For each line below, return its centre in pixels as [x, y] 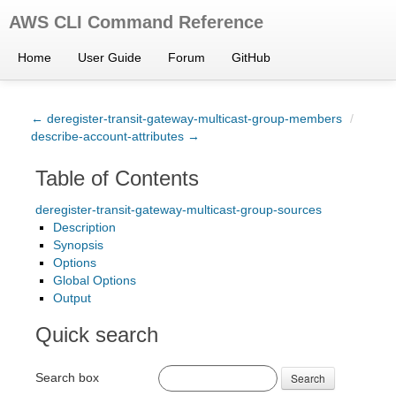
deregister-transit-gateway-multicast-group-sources [179, 209]
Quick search [97, 335]
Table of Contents [117, 178]
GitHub [251, 57]
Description [84, 227]
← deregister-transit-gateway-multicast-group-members [187, 118]
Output [72, 298]
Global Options [95, 280]
